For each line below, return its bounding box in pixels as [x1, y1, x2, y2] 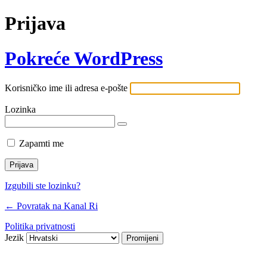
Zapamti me [19, 138, 64, 149]
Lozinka [5, 104, 36, 115]
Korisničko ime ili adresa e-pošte [5, 83, 128, 94]
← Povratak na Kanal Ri [5, 201, 98, 212]
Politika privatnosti [5, 221, 75, 232]
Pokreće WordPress [5, 47, 163, 69]
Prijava [5, 13, 66, 35]
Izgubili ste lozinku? [5, 181, 80, 191]
